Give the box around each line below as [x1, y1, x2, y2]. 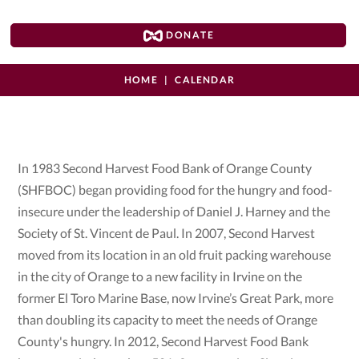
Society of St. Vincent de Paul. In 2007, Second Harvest [18, 225, 316, 241]
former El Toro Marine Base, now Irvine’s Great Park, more [18, 290, 334, 306]
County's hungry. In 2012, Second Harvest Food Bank [18, 333, 309, 349]
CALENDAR [175, 74, 236, 87]
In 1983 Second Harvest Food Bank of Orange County [18, 160, 313, 176]
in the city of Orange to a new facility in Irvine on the [18, 268, 303, 284]
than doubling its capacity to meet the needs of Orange [18, 312, 318, 328]
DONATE [163, 28, 215, 41]
